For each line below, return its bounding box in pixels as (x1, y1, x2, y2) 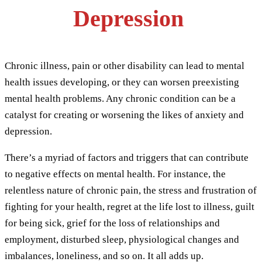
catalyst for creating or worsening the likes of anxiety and (5, 109, 244, 120)
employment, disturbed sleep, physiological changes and (5, 233, 239, 245)
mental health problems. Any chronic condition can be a (5, 92, 236, 104)
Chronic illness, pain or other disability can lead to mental (5, 60, 244, 71)
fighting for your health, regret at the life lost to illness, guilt (5, 201, 254, 212)
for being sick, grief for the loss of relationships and (5, 217, 220, 229)
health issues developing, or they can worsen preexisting (5, 76, 239, 88)
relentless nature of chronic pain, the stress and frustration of (5, 184, 257, 196)
